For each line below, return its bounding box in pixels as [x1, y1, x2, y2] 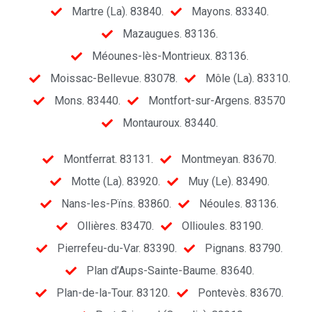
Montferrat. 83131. [63, 153, 153, 166]
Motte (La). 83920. [70, 175, 160, 189]
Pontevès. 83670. [198, 286, 283, 300]
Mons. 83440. [54, 94, 120, 108]
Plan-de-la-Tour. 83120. [56, 286, 170, 300]
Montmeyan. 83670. [181, 153, 276, 166]
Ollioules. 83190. [181, 219, 263, 233]
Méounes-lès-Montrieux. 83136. [91, 49, 249, 63]
